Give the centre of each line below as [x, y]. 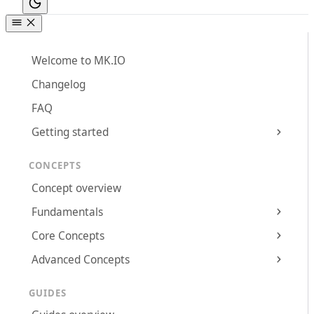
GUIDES [48, 293]
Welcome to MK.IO [79, 61]
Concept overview [77, 188]
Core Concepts [68, 235]
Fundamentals [68, 212]
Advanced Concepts [81, 259]
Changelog [59, 85]
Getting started [70, 132]
